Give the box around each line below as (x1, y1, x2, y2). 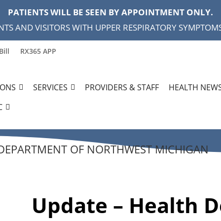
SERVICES (33, 82, 68, 93)
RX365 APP (20, 46, 56, 56)
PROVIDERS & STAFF (85, 82, 159, 93)
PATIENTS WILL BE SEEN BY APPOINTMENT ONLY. (8, 6, 213, 18)
